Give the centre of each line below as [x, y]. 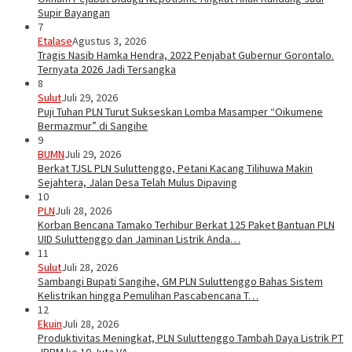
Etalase [55, 41]
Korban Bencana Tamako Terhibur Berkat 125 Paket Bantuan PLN [186, 225]
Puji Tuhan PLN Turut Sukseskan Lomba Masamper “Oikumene [180, 112]
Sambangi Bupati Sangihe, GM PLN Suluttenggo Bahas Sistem [180, 282]
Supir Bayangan [74, 13]
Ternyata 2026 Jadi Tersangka [107, 70]
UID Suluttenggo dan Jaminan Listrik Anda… [139, 239]
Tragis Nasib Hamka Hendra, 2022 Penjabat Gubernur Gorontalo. [186, 55]
